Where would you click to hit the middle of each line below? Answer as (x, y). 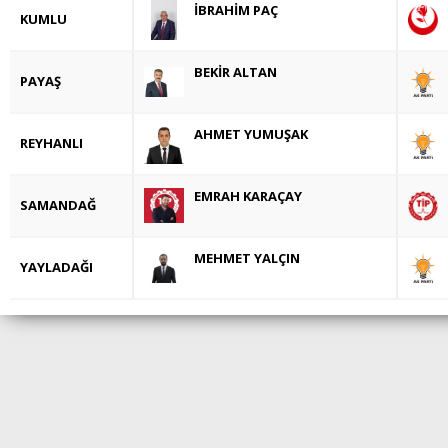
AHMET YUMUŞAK (251, 133)
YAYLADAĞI (56, 266)
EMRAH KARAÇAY (248, 195)
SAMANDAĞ (58, 204)
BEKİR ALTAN (235, 71)
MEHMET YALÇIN (247, 257)
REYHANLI (51, 142)
